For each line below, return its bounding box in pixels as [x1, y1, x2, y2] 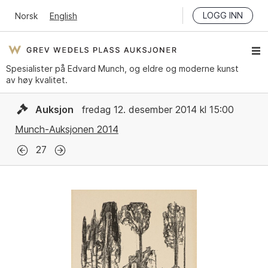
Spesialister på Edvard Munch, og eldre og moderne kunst [6, 63, 239, 74]
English [49, 10, 77, 21]
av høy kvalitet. [6, 75, 68, 85]
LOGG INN [203, 10, 243, 20]
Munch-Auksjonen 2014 [14, 123, 118, 136]
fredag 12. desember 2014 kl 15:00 [78, 103, 234, 115]
